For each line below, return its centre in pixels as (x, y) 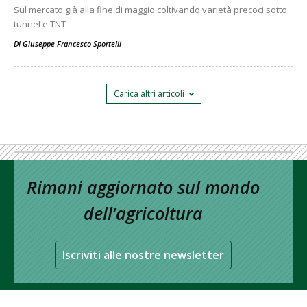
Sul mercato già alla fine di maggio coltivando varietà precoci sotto (150, 10)
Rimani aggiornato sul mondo (143, 187)
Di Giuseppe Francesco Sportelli (69, 44)
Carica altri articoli (149, 94)
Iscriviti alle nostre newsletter (143, 255)
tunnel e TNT (40, 24)
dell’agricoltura (143, 213)
